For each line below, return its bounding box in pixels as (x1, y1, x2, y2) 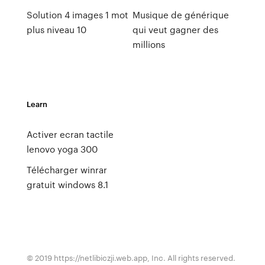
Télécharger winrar (26, 163, 107, 176)
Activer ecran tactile (26, 128, 114, 141)
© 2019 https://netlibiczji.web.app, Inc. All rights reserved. (26, 252, 235, 263)
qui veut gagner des (132, 23, 218, 36)
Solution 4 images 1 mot (26, 8, 128, 21)
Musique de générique (132, 8, 229, 21)
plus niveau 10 (26, 23, 86, 36)
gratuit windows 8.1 (26, 178, 108, 191)
